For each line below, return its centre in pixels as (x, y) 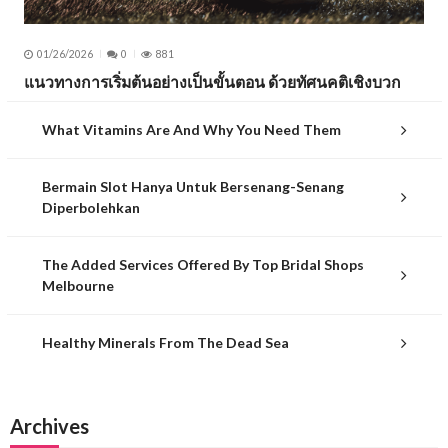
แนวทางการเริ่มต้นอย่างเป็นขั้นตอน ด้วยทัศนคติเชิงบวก (212, 81)
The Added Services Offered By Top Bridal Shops (202, 265)
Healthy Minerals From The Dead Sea (165, 343)
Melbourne (77, 286)
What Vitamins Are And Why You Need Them (191, 130)
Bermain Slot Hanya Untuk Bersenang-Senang (192, 187)
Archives (49, 425)
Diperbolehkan (90, 208)
